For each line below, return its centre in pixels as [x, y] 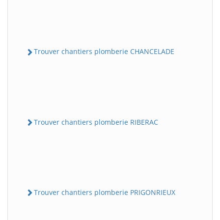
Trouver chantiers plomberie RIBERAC [96, 122]
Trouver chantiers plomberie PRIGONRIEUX [105, 192]
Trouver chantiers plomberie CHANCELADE [104, 52]
